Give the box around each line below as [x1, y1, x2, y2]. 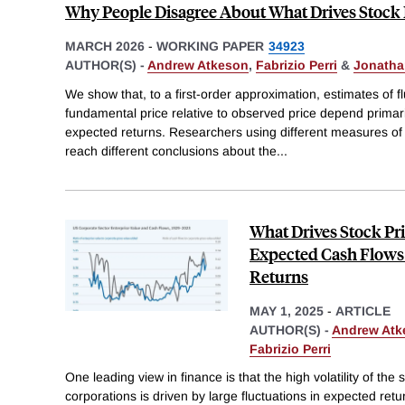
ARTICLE [335, 303, 391, 318]
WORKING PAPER [156, 38, 264, 53]
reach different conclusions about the [65, 143, 277, 158]
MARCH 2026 [65, 38, 145, 53]
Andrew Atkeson [147, 57, 249, 72]
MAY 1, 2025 [250, 303, 324, 318]
